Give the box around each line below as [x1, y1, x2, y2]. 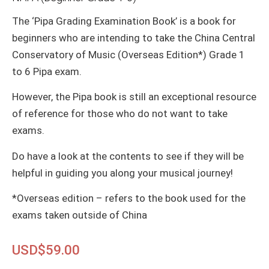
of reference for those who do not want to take [12, 107, 228, 120]
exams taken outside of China [12, 209, 147, 222]
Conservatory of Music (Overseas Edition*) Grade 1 [12, 48, 245, 61]
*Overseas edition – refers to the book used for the [12, 192, 246, 205]
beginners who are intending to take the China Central [12, 31, 255, 44]
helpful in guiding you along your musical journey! [12, 166, 233, 179]
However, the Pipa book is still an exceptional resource [12, 91, 256, 103]
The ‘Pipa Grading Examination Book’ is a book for [12, 14, 236, 27]
